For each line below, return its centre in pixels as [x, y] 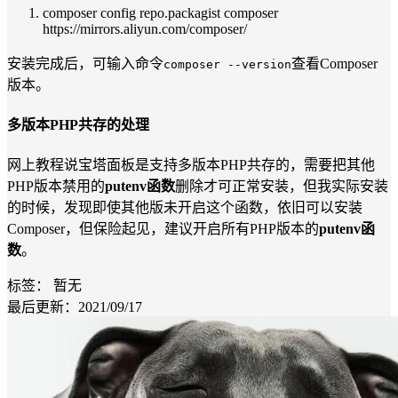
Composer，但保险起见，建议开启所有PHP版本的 [163, 229]
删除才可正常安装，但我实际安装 [282, 187]
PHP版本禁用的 [56, 187]
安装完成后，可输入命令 [85, 63]
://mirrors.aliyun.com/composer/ [158, 28]
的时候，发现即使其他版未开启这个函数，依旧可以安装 [185, 208]
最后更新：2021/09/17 [75, 307]
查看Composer [334, 63]
